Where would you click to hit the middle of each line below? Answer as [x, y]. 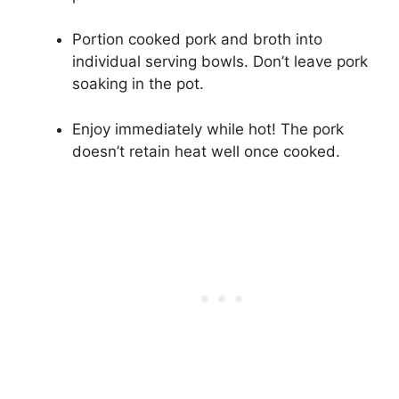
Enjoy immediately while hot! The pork [208, 129]
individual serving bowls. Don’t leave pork [220, 62]
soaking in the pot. [138, 84]
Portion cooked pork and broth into [197, 40]
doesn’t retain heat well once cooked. [206, 151]
